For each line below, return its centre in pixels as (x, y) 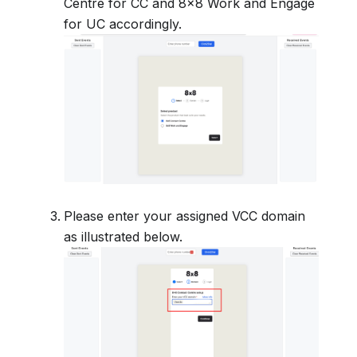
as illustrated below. (123, 236)
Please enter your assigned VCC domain (184, 216)
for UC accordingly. (123, 24)
